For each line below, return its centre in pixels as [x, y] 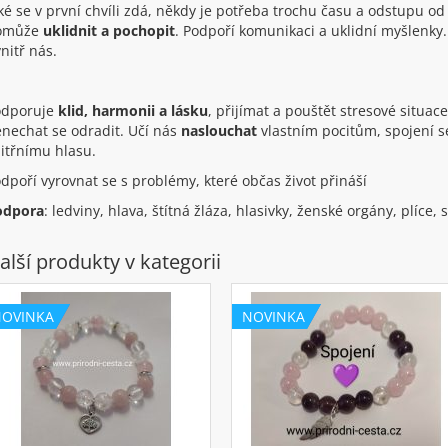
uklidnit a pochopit [109, 30]
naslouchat [219, 130]
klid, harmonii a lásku [131, 110]
